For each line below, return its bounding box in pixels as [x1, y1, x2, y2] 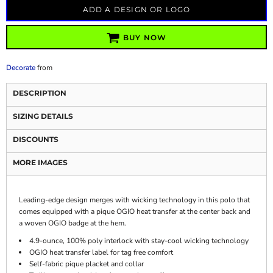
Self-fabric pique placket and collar [29, 259, 144, 269]
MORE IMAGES [13, 158, 68, 167]
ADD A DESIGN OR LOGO [82, 5, 191, 15]
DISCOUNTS [13, 135, 58, 144]
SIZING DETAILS [13, 112, 73, 121]
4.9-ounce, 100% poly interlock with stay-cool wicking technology [29, 236, 249, 246]
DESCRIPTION [13, 88, 66, 97]
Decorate [6, 63, 35, 73]
